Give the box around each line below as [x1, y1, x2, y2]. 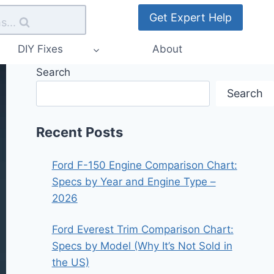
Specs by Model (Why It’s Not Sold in [51, 239, 232, 252]
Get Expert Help [149, 10, 232, 24]
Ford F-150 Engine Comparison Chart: [51, 158, 237, 171]
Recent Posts [36, 124, 124, 140]
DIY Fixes [18, 43, 63, 56]
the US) [51, 256, 89, 268]
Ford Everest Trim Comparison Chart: [51, 223, 234, 235]
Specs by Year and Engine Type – [51, 175, 216, 188]
